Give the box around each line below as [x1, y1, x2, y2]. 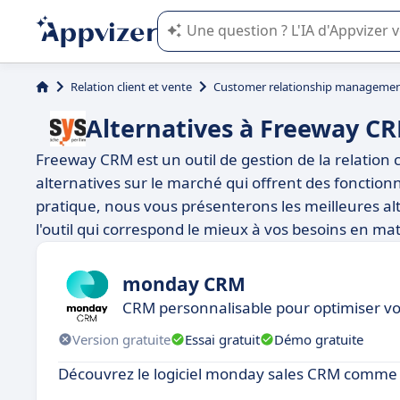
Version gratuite [72, 329, 171, 348]
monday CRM [122, 271, 246, 296]
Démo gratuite [274, 329, 363, 348]
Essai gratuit [185, 329, 260, 348]
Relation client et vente [71, 79, 192, 95]
